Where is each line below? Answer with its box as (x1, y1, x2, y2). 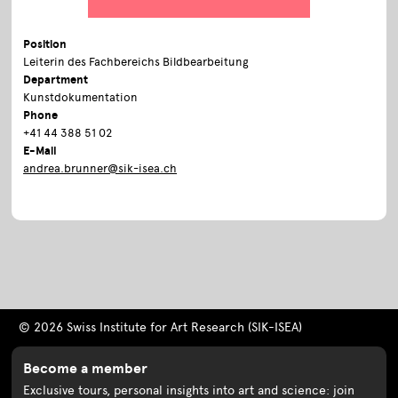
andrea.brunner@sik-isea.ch (23, 161, 178, 175)
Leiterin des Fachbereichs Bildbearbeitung (23, 54, 250, 68)
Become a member (23, 359, 148, 378)
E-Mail (23, 143, 58, 158)
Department (23, 72, 89, 87)
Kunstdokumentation (23, 90, 139, 104)
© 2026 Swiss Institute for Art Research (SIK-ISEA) (18, 319, 302, 335)
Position (23, 36, 68, 52)
